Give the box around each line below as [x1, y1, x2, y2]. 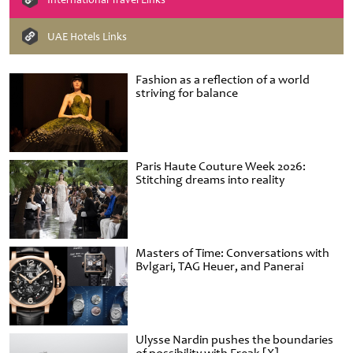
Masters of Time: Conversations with [136, 245, 329, 262]
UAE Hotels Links [47, 29, 127, 43]
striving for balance [136, 85, 238, 102]
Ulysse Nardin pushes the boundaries [136, 332, 333, 348]
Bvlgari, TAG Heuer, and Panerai [136, 258, 303, 275]
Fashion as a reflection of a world [136, 72, 310, 88]
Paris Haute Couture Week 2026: [136, 158, 306, 175]
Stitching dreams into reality [136, 172, 284, 188]
